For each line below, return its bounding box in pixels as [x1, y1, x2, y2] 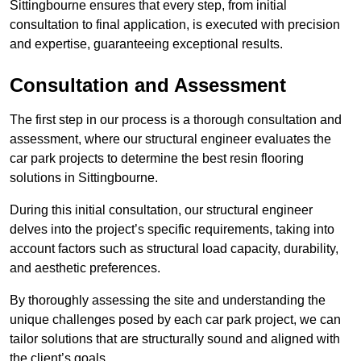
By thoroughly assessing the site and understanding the [10, 293, 326, 308]
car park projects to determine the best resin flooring [10, 151, 304, 166]
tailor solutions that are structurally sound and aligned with [10, 332, 340, 346]
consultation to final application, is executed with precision [10, 18, 340, 32]
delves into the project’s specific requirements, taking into [10, 222, 334, 237]
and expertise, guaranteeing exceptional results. [10, 37, 283, 52]
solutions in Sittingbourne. [10, 171, 158, 185]
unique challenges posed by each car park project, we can [10, 313, 341, 327]
